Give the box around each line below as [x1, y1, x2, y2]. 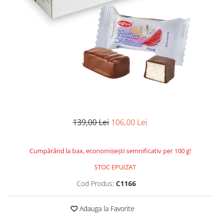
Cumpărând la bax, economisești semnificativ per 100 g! [29, 146, 191, 156]
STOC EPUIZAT [93, 163, 136, 172]
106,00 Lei [111, 117, 147, 128]
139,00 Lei [73, 117, 109, 128]
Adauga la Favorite [78, 204, 135, 214]
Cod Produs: [77, 179, 114, 189]
